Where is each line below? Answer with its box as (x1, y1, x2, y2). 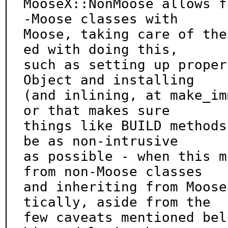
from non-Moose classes (23, 164, 203, 179)
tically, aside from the (23, 194, 211, 210)
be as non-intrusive (23, 133, 178, 149)
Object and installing (23, 72, 194, 88)
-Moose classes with (23, 11, 178, 26)
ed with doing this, (23, 42, 178, 57)
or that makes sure (23, 103, 170, 118)
